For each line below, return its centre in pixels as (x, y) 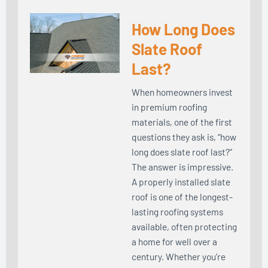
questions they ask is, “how (184, 136)
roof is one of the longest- (182, 196)
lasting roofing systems (177, 211)
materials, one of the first (182, 121)
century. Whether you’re (179, 256)
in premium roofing (169, 106)
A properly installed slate (181, 181)
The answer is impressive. (182, 166)
